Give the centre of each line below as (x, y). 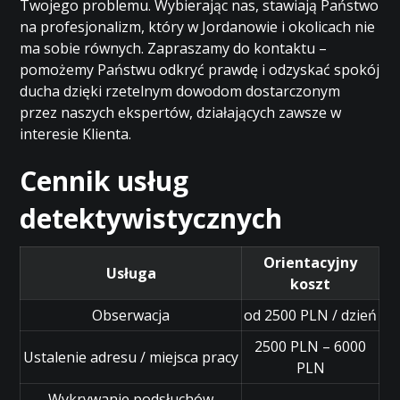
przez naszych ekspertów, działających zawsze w (181, 112)
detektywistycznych (151, 218)
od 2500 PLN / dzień (311, 315)
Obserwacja (131, 315)
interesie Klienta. (76, 134)
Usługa (131, 273)
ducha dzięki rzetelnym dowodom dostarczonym (180, 91)
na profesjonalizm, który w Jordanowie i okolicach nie (198, 27)
